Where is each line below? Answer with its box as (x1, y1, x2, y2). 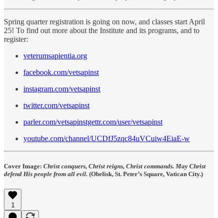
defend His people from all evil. (4, 170, 88, 178)
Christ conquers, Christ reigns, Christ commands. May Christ (43, 162, 206, 170)
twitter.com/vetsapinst (23, 101, 90, 109)
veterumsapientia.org (23, 51, 87, 60)
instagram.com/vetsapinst (23, 84, 100, 93)
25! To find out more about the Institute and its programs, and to (4, 26, 200, 35)
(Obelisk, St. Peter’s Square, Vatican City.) (88, 170, 203, 178)
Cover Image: (4, 162, 43, 170)
